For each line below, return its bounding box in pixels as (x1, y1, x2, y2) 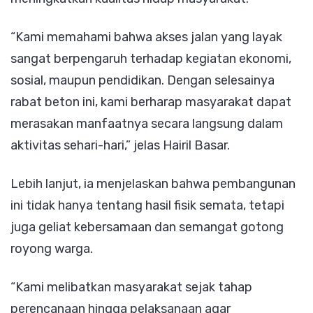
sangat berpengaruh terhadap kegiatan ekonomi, (10, 50, 291, 66)
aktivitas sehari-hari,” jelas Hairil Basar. (10, 137, 230, 153)
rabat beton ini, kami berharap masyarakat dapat (10, 94, 291, 110)
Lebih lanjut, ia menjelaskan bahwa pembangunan (10, 175, 296, 191)
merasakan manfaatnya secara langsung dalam (10, 115, 283, 131)
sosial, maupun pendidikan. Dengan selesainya (10, 72, 275, 88)
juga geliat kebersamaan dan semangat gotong (10, 219, 284, 235)
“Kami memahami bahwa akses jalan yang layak (10, 29, 282, 45)
